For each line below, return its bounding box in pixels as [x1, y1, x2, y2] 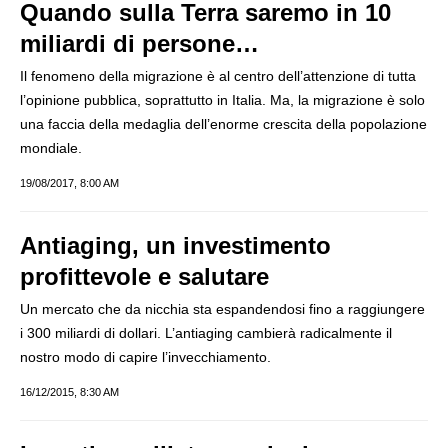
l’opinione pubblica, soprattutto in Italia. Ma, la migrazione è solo [20, 92, 425, 108]
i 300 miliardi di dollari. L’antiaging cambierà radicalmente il [20, 325, 392, 341]
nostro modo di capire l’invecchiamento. [20, 349, 271, 365]
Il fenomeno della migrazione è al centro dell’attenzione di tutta [20, 68, 416, 84]
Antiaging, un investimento [20, 232, 331, 259]
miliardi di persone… [20, 30, 259, 57]
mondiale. [20, 140, 82, 156]
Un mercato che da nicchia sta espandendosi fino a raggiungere [20, 301, 425, 317]
